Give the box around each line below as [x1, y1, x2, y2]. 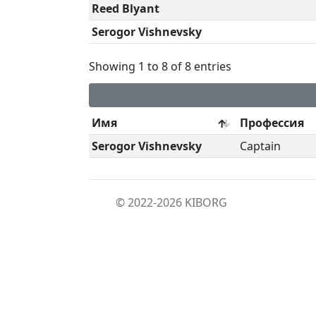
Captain [240, 138, 281, 154]
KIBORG [185, 195, 227, 210]
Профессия [240, 115, 304, 130]
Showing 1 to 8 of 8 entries [89, 58, 231, 74]
